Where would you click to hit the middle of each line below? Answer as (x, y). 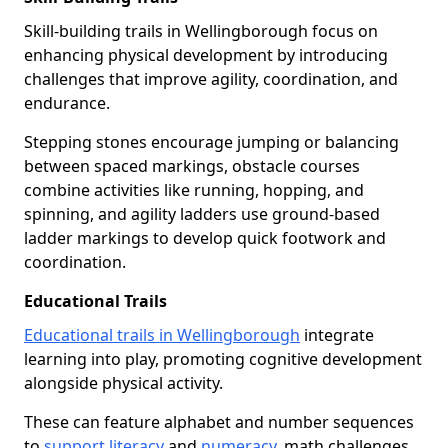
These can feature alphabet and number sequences (219, 422)
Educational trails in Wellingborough (162, 335)
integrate (337, 335)
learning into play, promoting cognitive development (223, 359)
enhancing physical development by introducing (206, 55)
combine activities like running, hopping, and (194, 190)
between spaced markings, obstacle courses (192, 166)
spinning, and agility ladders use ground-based (202, 214)
